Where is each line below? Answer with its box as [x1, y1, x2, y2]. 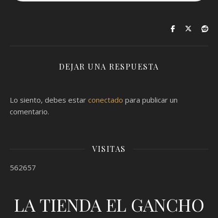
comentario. [10, 107, 49, 116]
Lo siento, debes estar [10, 95, 88, 105]
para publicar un [123, 95, 178, 105]
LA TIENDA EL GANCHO [14, 193, 204, 216]
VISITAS [92, 144, 126, 154]
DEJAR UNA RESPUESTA [59, 61, 159, 72]
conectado [88, 95, 123, 105]
